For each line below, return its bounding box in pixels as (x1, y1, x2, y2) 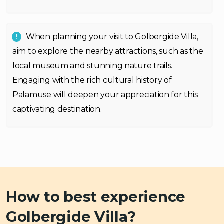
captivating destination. (12, 104, 102, 114)
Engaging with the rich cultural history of (12, 75, 172, 85)
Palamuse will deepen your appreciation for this (12, 90, 198, 99)
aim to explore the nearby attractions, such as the (12, 46, 203, 56)
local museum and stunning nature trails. (12, 61, 173, 70)
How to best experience (6, 188, 186, 205)
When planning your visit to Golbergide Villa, (26, 32, 198, 41)
